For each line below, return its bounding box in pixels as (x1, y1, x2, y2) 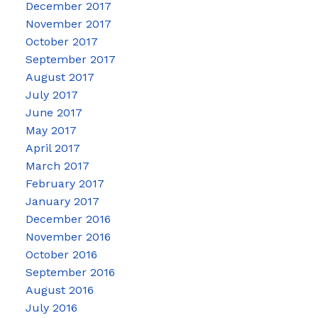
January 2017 (25, 194, 99, 209)
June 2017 (25, 106, 82, 120)
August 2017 (25, 70, 94, 84)
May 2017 (25, 124, 77, 138)
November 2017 (25, 17, 111, 31)
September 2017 (25, 53, 116, 67)
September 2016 (25, 265, 115, 280)
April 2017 (25, 141, 80, 155)
